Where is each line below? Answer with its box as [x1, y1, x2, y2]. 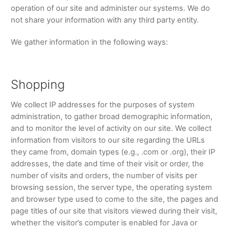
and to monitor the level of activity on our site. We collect [10, 124, 212, 133]
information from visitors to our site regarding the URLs [10, 136, 205, 145]
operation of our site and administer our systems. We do [10, 3, 210, 13]
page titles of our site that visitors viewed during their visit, [10, 206, 217, 216]
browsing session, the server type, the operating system [10, 183, 212, 193]
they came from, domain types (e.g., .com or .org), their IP [10, 147, 215, 157]
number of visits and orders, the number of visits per [10, 171, 197, 181]
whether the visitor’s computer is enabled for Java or [10, 218, 197, 228]
